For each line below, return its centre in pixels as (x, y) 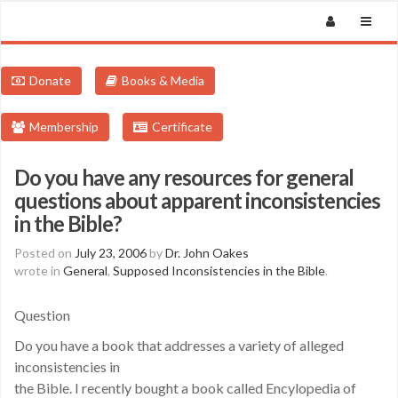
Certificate (182, 127)
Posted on (44, 253)
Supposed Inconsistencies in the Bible (219, 271)
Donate (50, 80)
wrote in (39, 271)
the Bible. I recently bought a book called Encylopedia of (185, 388)
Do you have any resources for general (184, 177)
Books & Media (163, 80)
